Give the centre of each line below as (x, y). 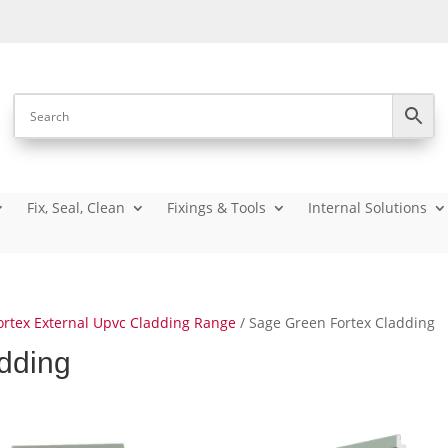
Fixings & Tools (217, 207)
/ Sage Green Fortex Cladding (336, 322)
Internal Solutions (368, 207)
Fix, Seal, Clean (76, 207)
